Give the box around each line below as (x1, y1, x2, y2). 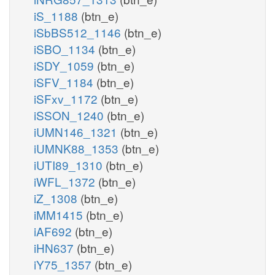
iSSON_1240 (34, 106, 107, 123)
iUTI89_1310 (34, 156, 106, 173)
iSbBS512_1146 (34, 23, 124, 41)
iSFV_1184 (34, 73, 96, 90)
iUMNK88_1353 (34, 139, 122, 157)
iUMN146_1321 (34, 123, 120, 140)
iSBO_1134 (34, 40, 98, 57)
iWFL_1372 (34, 172, 98, 190)
